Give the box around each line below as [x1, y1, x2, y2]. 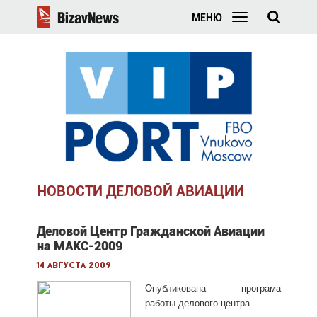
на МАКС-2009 [36, 238, 122, 253]
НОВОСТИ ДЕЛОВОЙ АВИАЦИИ [36, 182, 244, 200]
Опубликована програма [144, 282, 281, 294]
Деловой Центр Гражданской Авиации [36, 223, 265, 238]
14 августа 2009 [36, 260, 111, 270]
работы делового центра [144, 297, 250, 309]
